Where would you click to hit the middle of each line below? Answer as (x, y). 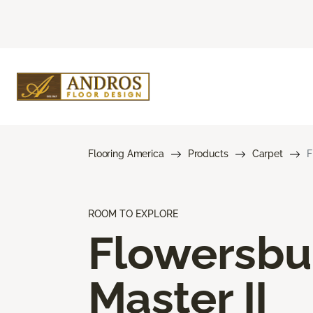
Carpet (267, 153)
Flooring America (126, 153)
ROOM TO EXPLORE (133, 213)
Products (208, 153)
